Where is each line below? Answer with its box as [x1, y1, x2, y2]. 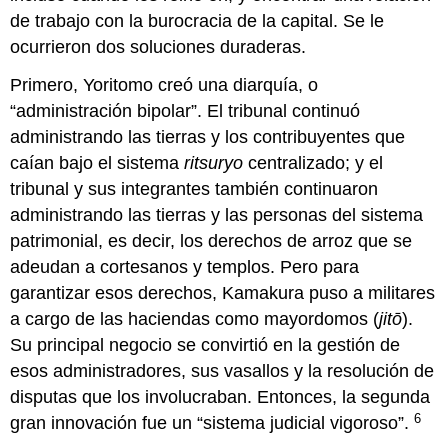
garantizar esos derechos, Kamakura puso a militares [10, 283, 436, 304]
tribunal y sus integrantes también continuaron [10, 179, 379, 200]
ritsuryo [184, 153, 244, 174]
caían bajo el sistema [10, 153, 185, 174]
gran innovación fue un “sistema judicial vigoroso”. [10, 413, 415, 434]
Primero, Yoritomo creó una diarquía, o [10, 75, 319, 96]
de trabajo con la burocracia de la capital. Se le [10, 10, 385, 31]
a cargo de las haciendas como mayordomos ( [10, 309, 380, 330]
